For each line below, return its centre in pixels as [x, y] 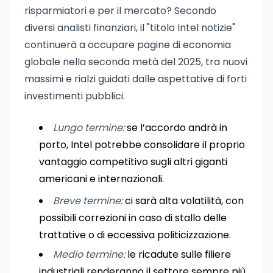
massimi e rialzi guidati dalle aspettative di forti [136, 79]
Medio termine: [89, 254]
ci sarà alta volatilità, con [183, 201]
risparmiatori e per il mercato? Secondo [120, 11]
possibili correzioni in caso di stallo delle [133, 218]
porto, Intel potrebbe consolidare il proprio [142, 145]
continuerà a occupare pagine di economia [128, 45]
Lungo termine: [89, 128]
